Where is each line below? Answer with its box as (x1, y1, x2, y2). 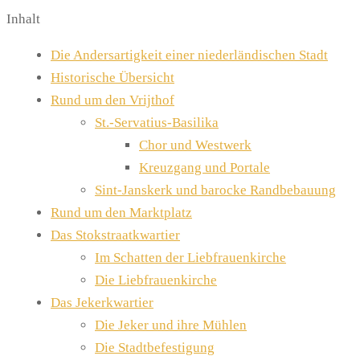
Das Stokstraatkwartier (51, 227, 180, 243)
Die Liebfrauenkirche (95, 272, 217, 288)
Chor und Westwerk (139, 137, 252, 153)
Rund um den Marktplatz (51, 204, 192, 220)
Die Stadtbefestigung (95, 339, 215, 355)
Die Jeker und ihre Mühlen (95, 317, 247, 333)
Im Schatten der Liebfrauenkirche (95, 249, 286, 265)
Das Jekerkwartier (51, 294, 153, 310)
